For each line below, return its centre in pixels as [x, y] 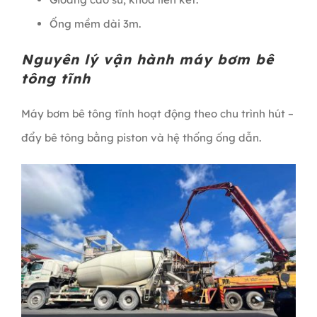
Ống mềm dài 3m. [95, 24]
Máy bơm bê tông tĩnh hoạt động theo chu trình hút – [157, 114]
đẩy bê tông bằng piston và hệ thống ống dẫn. [141, 138]
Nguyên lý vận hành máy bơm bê [147, 59]
